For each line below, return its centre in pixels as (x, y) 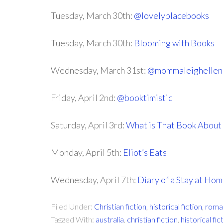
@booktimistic (145, 98)
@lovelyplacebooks (171, 15)
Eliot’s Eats (145, 152)
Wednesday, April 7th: (94, 180)
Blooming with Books (174, 43)
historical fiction (176, 206)
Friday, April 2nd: (84, 98)
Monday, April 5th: (87, 152)
